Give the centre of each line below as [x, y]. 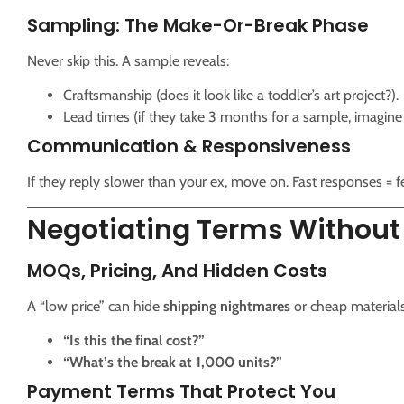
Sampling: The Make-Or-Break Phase [198, 25]
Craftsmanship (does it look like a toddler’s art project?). [231, 96]
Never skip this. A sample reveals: [128, 60]
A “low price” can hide [95, 306]
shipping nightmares [227, 306]
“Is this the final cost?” [134, 341]
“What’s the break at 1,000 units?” [173, 363]
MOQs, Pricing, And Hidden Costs [177, 270]
